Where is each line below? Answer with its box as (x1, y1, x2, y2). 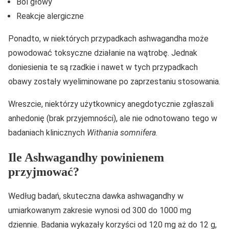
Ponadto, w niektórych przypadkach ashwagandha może (8, 34, 209, 44)
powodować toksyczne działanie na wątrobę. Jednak (8, 48, 197, 58)
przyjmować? (8, 165, 79, 179)
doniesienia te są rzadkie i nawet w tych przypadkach (8, 62, 198, 73)
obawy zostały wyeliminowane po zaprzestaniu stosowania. (8, 77, 220, 87)
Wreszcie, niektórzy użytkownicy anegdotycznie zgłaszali (8, 99, 214, 109)
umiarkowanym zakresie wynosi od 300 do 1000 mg (8, 205, 191, 216)
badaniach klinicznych (8, 128, 87, 138)
